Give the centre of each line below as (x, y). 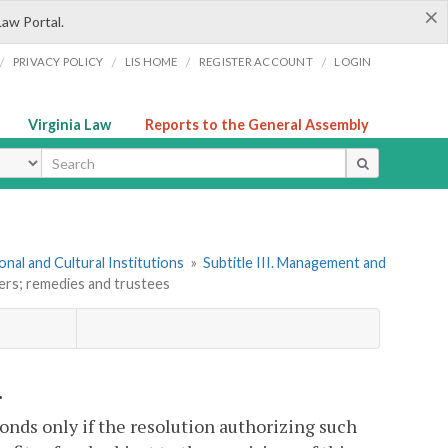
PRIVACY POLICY (58, 61)
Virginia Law (69, 124)
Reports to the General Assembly (257, 124)
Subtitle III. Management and (295, 263)
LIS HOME (151, 61)
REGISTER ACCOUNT (255, 61)
